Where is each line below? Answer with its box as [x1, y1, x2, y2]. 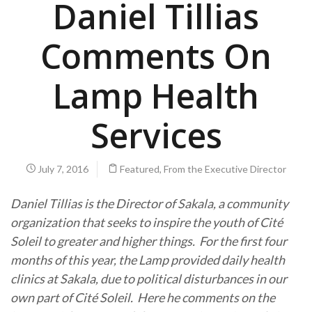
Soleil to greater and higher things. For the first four [10, 233, 287, 249]
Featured [120, 162, 159, 175]
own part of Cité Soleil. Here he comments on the [10, 289, 275, 305]
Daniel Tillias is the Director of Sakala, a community [10, 195, 288, 211]
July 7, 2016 [36, 162, 88, 175]
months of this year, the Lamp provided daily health [10, 251, 285, 267]
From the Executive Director [164, 162, 286, 175]
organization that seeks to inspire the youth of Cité [10, 214, 283, 230]
